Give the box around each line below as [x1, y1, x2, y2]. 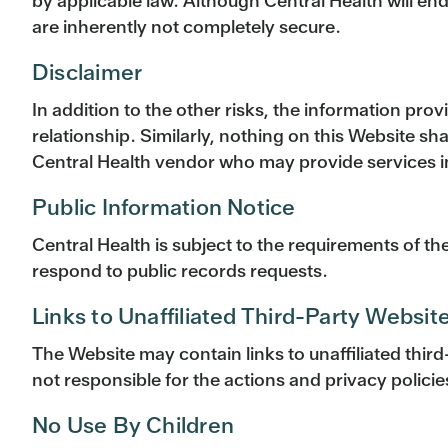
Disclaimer [32, 58, 143, 88]
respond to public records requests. [32, 259, 328, 283]
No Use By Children [32, 411, 234, 441]
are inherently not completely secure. [32, 15, 341, 39]
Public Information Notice [32, 193, 296, 223]
